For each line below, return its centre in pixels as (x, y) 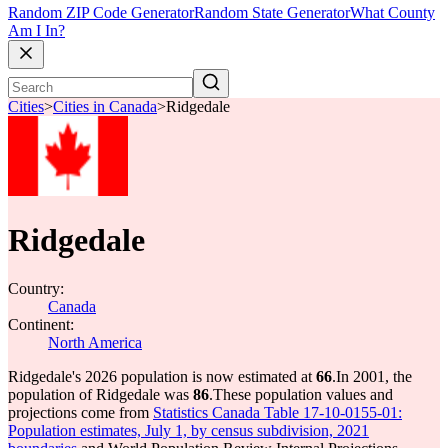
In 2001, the (374, 376)
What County (392, 13)
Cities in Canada (105, 107)
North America (95, 342)
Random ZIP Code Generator (101, 13)
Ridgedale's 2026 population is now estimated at (162, 376)
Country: (36, 288)
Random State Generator (272, 13)
